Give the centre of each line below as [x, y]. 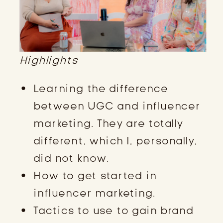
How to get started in [95, 175]
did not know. [71, 158]
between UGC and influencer [117, 106]
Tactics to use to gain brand [114, 210]
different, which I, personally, [115, 141]
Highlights [49, 59]
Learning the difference [101, 88]
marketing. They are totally [109, 123]
